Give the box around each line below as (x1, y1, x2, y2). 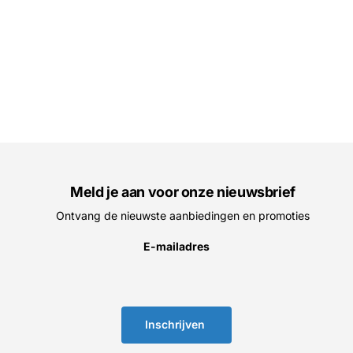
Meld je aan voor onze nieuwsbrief (69, 184, 296, 201)
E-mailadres (143, 240, 210, 254)
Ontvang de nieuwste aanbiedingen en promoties (56, 209, 310, 223)
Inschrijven (145, 318, 208, 332)
